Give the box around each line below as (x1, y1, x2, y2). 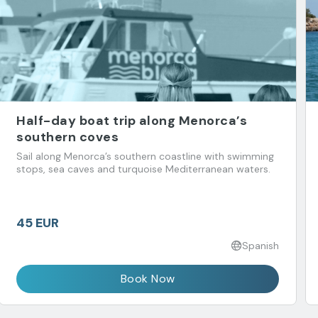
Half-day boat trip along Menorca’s (16, 111, 247, 129)
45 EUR (16, 214, 59, 231)
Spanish (242, 238, 279, 252)
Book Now (120, 270, 175, 286)
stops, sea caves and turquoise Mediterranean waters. (16, 162, 270, 175)
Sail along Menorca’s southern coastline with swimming (16, 149, 274, 163)
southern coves (16, 128, 119, 146)
